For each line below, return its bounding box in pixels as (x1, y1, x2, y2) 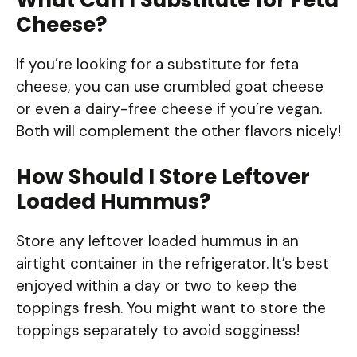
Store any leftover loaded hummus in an (16, 231, 299, 252)
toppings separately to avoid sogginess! (16, 320, 300, 341)
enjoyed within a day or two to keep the (16, 276, 297, 296)
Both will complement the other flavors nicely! (16, 120, 341, 141)
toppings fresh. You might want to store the (16, 298, 326, 319)
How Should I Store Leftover (16, 163, 310, 192)
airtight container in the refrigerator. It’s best (16, 253, 329, 274)
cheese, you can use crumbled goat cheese (16, 76, 324, 96)
